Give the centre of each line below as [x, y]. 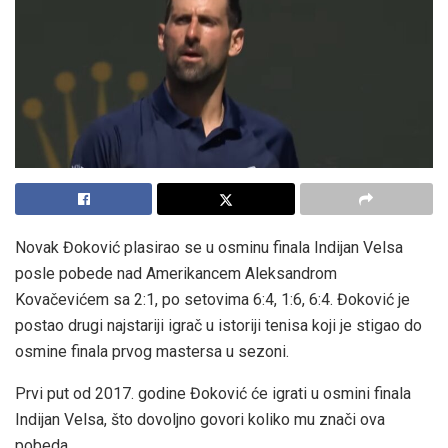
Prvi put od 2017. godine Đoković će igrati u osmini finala [213, 393]
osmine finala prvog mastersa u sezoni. [152, 351]
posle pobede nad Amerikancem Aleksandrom [176, 273]
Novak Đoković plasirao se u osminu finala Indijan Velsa [209, 247]
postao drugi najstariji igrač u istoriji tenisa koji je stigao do [218, 325]
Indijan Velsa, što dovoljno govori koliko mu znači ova [200, 419]
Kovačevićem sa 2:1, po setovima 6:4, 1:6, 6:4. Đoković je [212, 299]
